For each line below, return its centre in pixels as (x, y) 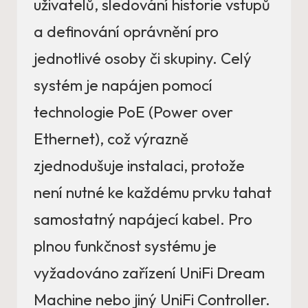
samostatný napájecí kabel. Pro (143, 219)
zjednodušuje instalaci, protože (139, 165)
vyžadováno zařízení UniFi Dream (149, 273)
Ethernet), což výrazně (111, 139)
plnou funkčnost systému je (125, 246)
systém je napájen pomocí (123, 85)
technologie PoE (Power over (133, 112)
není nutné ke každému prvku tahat (153, 192)
